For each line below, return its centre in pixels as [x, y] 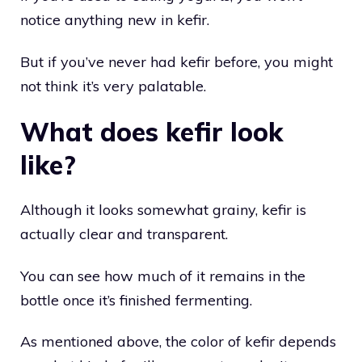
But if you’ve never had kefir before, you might [177, 61]
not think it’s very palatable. [113, 86]
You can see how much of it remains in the [163, 276]
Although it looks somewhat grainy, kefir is [163, 210]
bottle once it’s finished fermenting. [136, 300]
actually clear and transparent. [124, 234]
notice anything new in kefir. [115, 19]
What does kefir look [152, 132]
